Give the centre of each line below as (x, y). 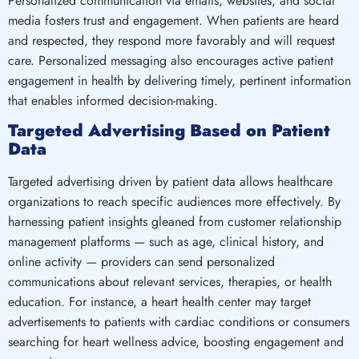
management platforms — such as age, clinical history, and (166, 242)
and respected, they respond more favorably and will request (171, 40)
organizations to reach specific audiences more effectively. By (174, 202)
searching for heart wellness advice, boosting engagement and (176, 342)
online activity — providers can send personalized (141, 262)
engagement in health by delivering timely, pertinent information (179, 80)
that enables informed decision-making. (113, 100)
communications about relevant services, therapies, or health (170, 282)
